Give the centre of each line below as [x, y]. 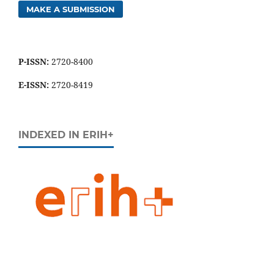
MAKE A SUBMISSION [71, 9]
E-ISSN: [35, 85]
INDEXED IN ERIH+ [66, 135]
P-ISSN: [34, 62]
